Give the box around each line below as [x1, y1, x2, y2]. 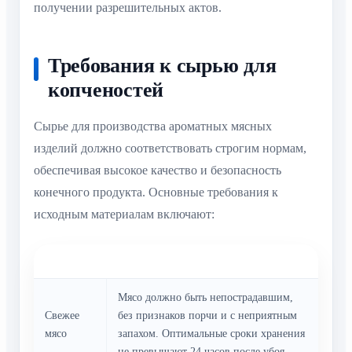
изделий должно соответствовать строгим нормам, [34, 141, 306, 156]
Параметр [45, 255, 95, 268]
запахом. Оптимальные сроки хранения [118, 328, 305, 340]
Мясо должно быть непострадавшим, [118, 291, 293, 304]
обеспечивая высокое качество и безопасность [34, 163, 281, 178]
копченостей [48, 79, 164, 102]
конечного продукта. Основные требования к [34, 185, 278, 200]
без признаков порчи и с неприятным [118, 310, 297, 322]
